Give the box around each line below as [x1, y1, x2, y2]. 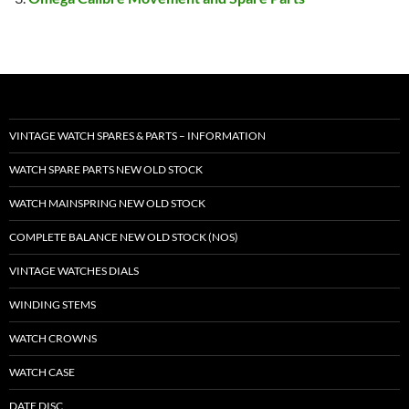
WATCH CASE [9, 365, 75, 380]
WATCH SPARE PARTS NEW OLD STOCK [9, 163, 203, 177]
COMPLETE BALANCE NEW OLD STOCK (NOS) [9, 230, 238, 245]
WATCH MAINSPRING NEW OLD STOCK [9, 196, 205, 211]
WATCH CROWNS [9, 331, 97, 346]
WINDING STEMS [9, 298, 96, 312]
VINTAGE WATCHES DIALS [9, 264, 139, 278]
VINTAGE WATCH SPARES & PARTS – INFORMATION [9, 129, 266, 143]
